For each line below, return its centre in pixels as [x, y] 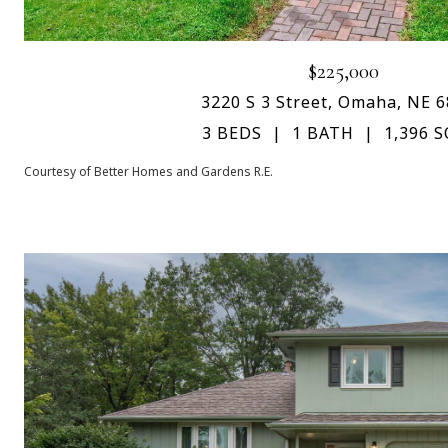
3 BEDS [232, 132]
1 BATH [323, 132]
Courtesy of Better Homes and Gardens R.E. [148, 171]
